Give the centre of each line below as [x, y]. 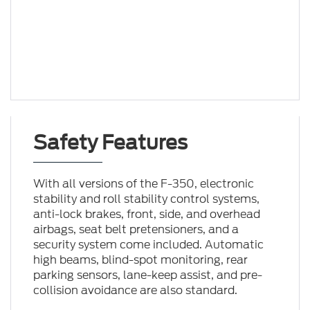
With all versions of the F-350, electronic [143, 184]
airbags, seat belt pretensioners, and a [136, 230]
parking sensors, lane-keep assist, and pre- [147, 275]
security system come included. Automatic [148, 245]
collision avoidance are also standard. [135, 291]
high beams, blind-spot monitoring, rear [140, 260]
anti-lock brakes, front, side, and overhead [146, 215]
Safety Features [110, 143]
